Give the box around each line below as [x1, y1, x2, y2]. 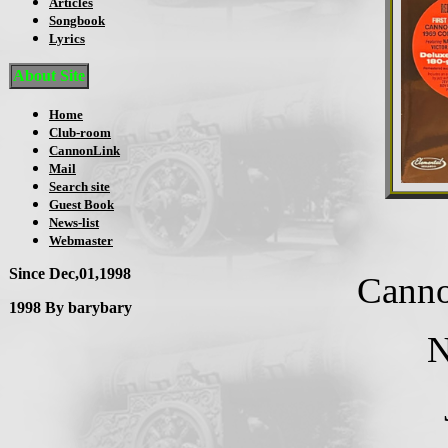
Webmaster [49, 233, 113, 248]
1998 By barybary [9, 299, 132, 316]
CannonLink [49, 143, 120, 158]
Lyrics [49, 31, 85, 46]
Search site [49, 179, 110, 194]
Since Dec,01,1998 [9, 265, 131, 282]
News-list [49, 215, 99, 230]
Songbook [49, 13, 105, 28]
